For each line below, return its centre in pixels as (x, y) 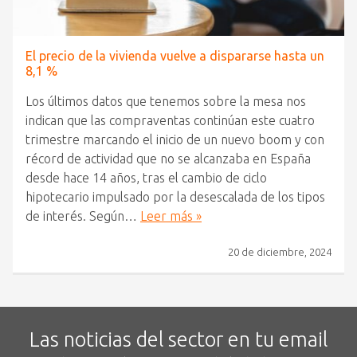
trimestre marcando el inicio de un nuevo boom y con (175, 140)
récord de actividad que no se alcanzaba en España (168, 159)
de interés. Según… (83, 216)
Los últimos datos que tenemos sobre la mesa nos (166, 102)
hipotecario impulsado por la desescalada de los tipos (175, 197)
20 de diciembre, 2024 (280, 252)
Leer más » (171, 216)
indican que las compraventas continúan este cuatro (170, 121)
